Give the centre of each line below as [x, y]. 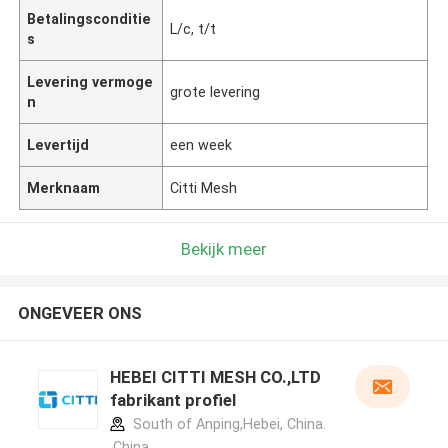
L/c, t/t [193, 28]
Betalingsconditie [89, 18]
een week [201, 144]
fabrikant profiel [172, 400]
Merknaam [64, 187]
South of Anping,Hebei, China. [227, 424]
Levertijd [58, 144]
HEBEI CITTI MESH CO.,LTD [215, 377]
